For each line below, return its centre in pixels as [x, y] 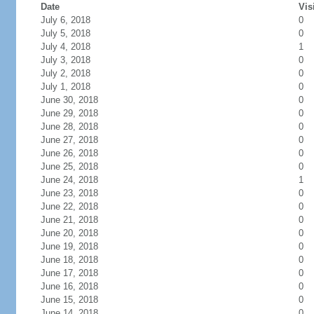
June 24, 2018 [69, 180]
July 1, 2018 [65, 87]
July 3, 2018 [65, 60]
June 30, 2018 [69, 100]
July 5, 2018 [65, 33]
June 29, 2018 [69, 113]
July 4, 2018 [65, 47]
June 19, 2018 [69, 246]
